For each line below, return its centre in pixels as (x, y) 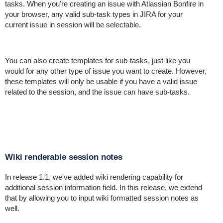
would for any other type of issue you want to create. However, (106, 71)
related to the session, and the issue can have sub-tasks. (97, 92)
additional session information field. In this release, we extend (103, 187)
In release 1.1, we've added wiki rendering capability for (94, 177)
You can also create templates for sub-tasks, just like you (97, 60)
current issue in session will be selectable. (73, 25)
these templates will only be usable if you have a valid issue (101, 81)
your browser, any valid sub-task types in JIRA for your (94, 14)
